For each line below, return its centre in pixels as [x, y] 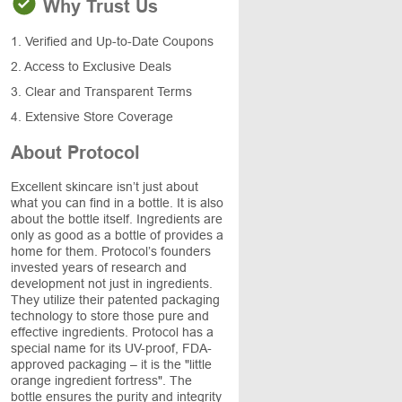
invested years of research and [99, 267]
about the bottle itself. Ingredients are [117, 219]
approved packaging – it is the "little [111, 364]
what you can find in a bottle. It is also [117, 203]
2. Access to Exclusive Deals [91, 66]
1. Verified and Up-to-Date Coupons [112, 41]
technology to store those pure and [110, 316]
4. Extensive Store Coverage [92, 117]
